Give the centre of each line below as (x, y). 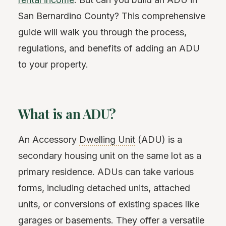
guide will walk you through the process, (102, 32)
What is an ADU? (67, 114)
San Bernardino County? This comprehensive (112, 16)
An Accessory (49, 139)
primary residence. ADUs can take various (106, 172)
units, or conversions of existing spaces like (109, 204)
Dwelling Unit (107, 139)
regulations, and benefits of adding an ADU (109, 48)
